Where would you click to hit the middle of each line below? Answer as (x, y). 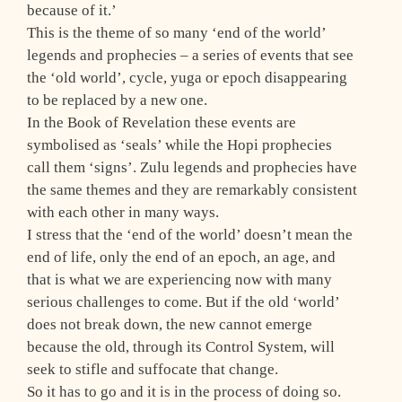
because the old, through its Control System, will (181, 347)
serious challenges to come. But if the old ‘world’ (183, 302)
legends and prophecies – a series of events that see (190, 56)
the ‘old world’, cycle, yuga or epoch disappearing (187, 78)
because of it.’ (72, 11)
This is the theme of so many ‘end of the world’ (176, 33)
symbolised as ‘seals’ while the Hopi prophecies (179, 145)
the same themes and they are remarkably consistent (192, 190)
